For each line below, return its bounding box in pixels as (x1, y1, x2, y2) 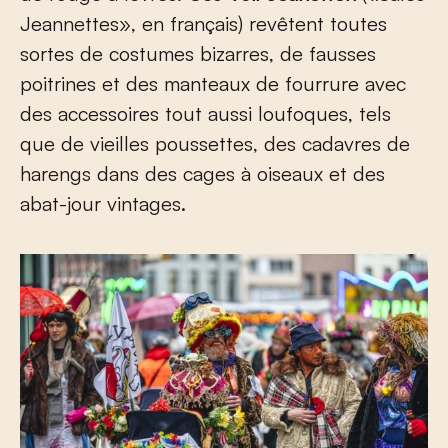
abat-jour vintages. (20, 190, 186, 216)
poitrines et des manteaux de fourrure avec (20, 70, 406, 96)
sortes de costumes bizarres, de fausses (20, 40, 376, 66)
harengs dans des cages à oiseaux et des (20, 160, 385, 186)
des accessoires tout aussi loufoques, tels (20, 100, 391, 126)
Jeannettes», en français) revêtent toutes (20, 10, 387, 36)
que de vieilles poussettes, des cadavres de (20, 130, 410, 156)
